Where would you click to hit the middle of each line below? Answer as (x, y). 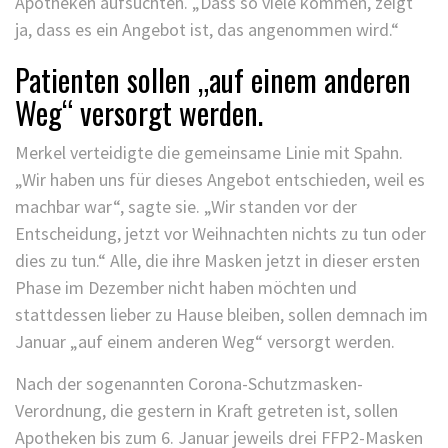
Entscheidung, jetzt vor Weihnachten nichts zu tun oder (220, 233)
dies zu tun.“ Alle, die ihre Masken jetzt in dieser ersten (217, 260)
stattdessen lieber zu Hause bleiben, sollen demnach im (221, 314)
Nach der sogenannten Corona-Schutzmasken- (189, 383)
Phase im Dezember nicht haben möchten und (186, 287)
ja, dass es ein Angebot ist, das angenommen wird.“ (207, 29)
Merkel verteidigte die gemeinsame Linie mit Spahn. (209, 152)
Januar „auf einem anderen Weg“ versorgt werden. (205, 341)
